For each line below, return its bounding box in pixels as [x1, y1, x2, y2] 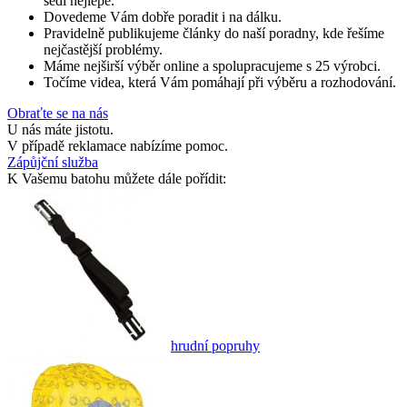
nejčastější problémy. [44, 42, 163, 58]
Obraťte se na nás [7, 105, 108, 122]
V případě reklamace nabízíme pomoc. [7, 138, 228, 154]
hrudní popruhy [171, 338, 260, 354]
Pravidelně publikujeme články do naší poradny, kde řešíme [44, 25, 384, 42]
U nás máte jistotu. [7, 122, 114, 138]
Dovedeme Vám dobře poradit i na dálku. [44, 9, 282, 25]
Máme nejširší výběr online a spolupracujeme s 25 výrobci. [44, 58, 381, 74]
